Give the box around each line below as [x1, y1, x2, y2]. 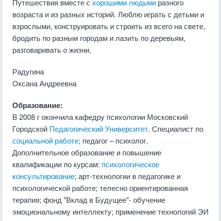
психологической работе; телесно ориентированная [12, 183, 188, 193]
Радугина [12, 66, 44, 76]
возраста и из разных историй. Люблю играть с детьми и [12, 9, 204, 19]
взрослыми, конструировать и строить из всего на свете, [12, 21, 205, 31]
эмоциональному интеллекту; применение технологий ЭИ [12, 206, 209, 217]
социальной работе [12, 135, 78, 146]
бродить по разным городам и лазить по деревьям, [12, 33, 185, 43]
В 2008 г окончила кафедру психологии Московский [12, 111, 188, 122]
